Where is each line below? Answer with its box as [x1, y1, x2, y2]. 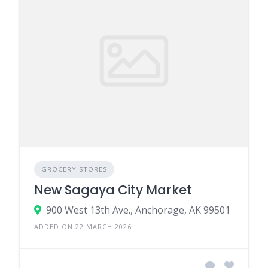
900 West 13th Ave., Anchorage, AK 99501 [46, 203, 230, 217]
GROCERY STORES [41, 165, 107, 173]
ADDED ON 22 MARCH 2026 [34, 222, 132, 231]
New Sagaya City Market [34, 181, 192, 199]
